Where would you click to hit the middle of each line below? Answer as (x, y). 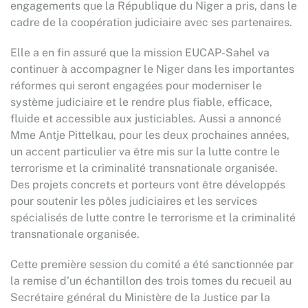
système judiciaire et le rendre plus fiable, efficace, (141, 102)
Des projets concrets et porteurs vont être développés (148, 185)
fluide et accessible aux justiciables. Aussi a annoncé (146, 119)
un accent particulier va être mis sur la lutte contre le (145, 152)
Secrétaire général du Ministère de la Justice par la (140, 297)
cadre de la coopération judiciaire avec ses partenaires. (151, 22)
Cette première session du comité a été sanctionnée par (152, 264)
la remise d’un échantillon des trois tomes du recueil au (151, 281)
